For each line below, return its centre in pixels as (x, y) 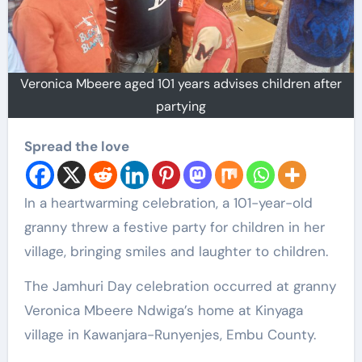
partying (181, 106)
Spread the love (76, 146)
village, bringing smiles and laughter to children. (176, 251)
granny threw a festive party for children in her (174, 227)
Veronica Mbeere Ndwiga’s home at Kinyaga (163, 310)
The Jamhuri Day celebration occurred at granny (180, 286)
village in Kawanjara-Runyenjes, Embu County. (170, 334)
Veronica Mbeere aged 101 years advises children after (181, 83)
